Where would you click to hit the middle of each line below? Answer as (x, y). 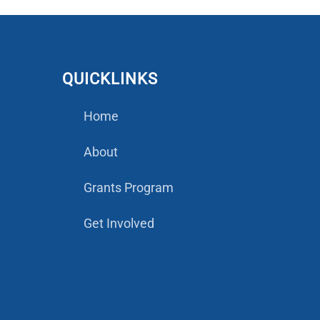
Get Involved (119, 224)
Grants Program (129, 188)
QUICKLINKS (110, 79)
